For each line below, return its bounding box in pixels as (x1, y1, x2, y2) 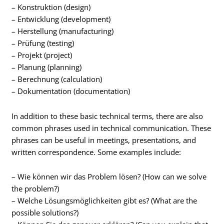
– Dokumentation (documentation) (11, 86, 130, 96)
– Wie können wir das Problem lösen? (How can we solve (11, 171, 207, 182)
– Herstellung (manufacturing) (11, 26, 114, 36)
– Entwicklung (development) (11, 14, 111, 24)
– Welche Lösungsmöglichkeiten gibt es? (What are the (11, 195, 197, 206)
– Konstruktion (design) (11, 2, 91, 12)
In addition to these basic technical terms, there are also (11, 110, 203, 121)
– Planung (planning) (11, 62, 82, 72)
